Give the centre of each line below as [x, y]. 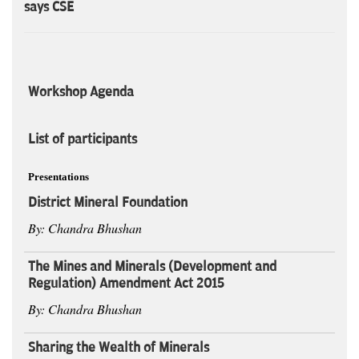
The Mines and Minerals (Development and [152, 267]
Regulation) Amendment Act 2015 [126, 284]
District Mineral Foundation [108, 203]
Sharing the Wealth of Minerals [119, 348]
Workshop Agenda [81, 93]
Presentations [58, 177]
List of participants [83, 140]
